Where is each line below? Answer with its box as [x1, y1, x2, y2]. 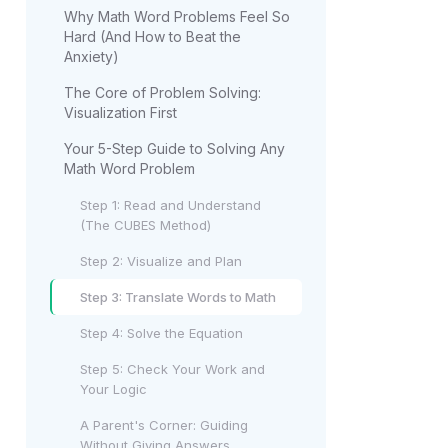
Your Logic [80, 381, 147, 397]
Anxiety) [64, 48, 119, 65]
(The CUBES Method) [80, 217, 211, 233]
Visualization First [64, 104, 177, 121]
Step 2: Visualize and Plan [80, 253, 242, 269]
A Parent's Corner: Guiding [80, 417, 248, 433]
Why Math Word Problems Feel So [64, 8, 290, 25]
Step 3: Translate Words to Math [80, 289, 276, 305]
